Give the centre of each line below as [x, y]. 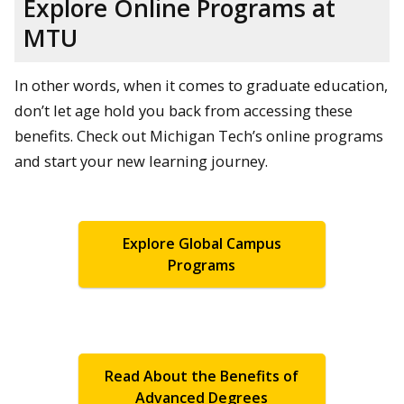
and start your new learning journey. [141, 161]
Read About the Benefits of [202, 376]
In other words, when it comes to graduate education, [201, 86]
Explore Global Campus [202, 243]
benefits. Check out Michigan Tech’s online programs [199, 136]
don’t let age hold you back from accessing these [184, 111]
